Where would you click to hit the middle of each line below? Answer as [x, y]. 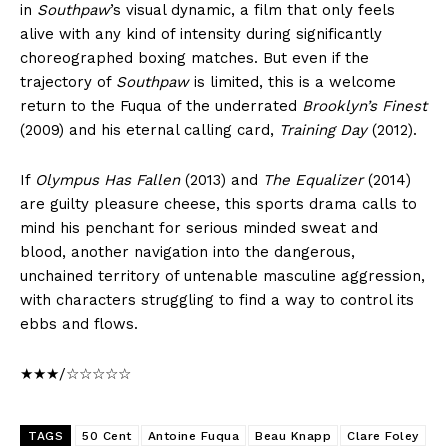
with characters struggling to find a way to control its [217, 300]
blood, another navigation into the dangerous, [187, 252]
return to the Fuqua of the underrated [161, 106]
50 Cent [107, 436]
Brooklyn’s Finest [364, 106]
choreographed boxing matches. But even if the [194, 58]
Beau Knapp [293, 436]
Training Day [323, 130]
